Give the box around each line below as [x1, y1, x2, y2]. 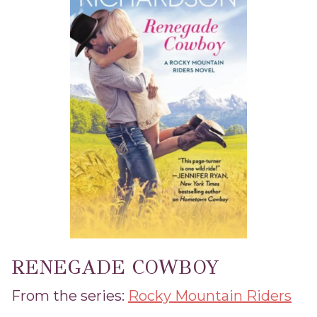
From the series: [11, 287, 128, 305]
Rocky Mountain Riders [128, 287, 292, 305]
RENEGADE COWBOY [11, 255, 219, 280]
